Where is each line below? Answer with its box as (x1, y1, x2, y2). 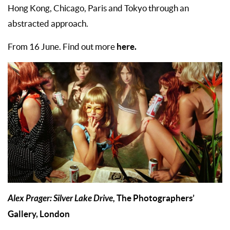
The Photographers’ (117, 193, 195, 203)
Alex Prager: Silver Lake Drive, (8, 193, 117, 204)
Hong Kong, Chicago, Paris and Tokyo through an (8, 3, 189, 13)
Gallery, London (8, 208, 70, 219)
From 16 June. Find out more (8, 42, 115, 51)
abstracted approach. (8, 18, 88, 28)
